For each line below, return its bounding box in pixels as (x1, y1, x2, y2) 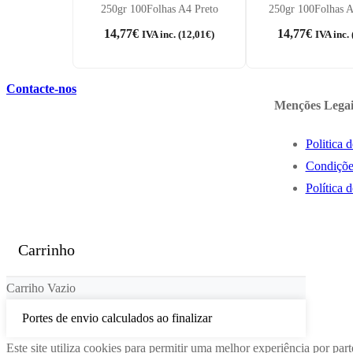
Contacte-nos (6, 81, 76, 95)
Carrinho (18, 241, 75, 259)
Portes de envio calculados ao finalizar (22, 311, 212, 325)
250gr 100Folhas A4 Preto (100, 2, 218, 15)
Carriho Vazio (6, 281, 76, 295)
